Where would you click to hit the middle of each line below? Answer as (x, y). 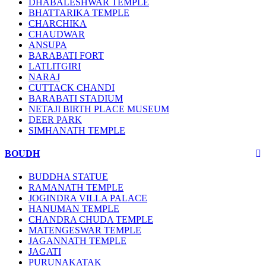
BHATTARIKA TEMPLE (79, 12)
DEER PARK (55, 119)
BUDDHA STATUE (68, 177)
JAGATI (45, 252)
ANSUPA (48, 45)
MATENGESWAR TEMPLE (85, 230)
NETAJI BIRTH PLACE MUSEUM (99, 109)
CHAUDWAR (57, 34)
